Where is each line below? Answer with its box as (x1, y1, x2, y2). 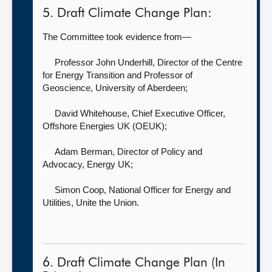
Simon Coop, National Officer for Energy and (55, 185, 231, 195)
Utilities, (42, 197, 76, 208)
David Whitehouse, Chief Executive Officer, (55, 108, 225, 118)
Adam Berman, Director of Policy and (55, 146, 202, 157)
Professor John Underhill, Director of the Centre (55, 57, 242, 67)
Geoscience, (42, 83, 95, 93)
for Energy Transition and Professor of (42, 70, 192, 80)
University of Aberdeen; (95, 83, 188, 93)
